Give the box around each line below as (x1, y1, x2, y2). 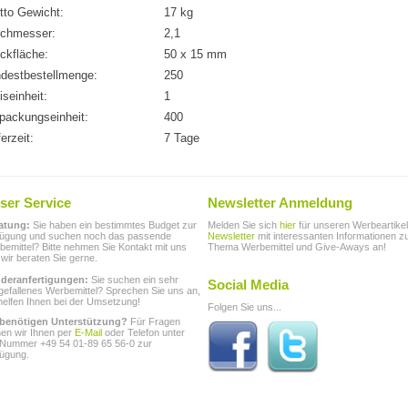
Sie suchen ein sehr (88, 274, 178, 285)
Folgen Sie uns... (208, 301, 281, 312)
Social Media (208, 277, 289, 292)
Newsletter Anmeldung (208, 195, 352, 210)
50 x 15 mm (164, 47, 227, 61)
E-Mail (75, 327, 102, 338)
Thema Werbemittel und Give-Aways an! (208, 241, 386, 252)
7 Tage (164, 131, 199, 145)
